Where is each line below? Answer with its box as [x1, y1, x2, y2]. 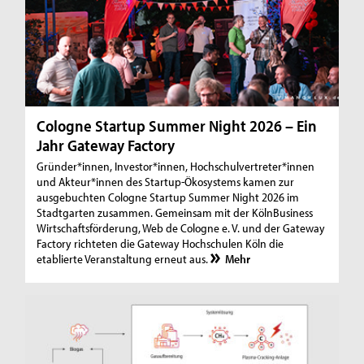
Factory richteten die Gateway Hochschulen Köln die [37, 236, 284, 252]
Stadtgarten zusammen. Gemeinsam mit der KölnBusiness [37, 205, 314, 221]
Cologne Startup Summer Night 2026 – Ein [37, 115, 318, 136]
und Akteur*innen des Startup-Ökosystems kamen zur [37, 174, 295, 190]
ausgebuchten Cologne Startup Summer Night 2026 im [37, 189, 300, 206]
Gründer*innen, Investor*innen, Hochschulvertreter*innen [37, 158, 315, 175]
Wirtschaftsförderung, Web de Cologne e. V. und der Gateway [37, 220, 326, 236]
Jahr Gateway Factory [37, 135, 175, 156]
